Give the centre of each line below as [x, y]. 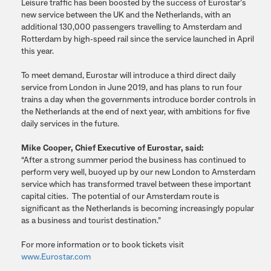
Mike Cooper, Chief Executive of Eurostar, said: [113, 148]
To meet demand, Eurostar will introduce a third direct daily [129, 76]
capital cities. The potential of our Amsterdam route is [120, 197]
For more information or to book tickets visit [103, 245]
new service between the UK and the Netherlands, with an [126, 15]
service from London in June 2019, [85, 88]
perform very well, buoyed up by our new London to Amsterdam [138, 172]
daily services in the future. [70, 124]
